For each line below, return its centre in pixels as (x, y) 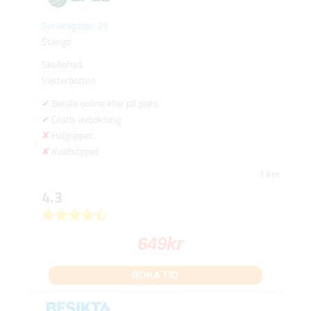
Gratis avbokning (86, 119)
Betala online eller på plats (104, 103)
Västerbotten (68, 80)
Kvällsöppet (75, 151)
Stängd (56, 41)
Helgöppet (72, 135)
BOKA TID (155, 275)
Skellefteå (62, 64)
